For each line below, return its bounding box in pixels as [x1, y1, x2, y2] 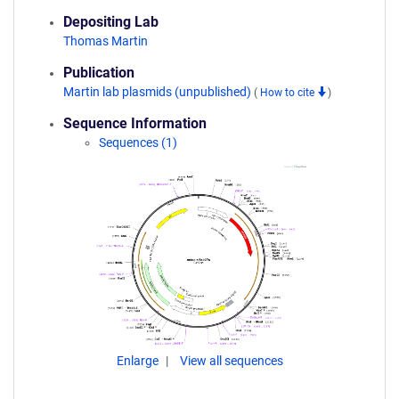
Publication [63, 64, 134, 81]
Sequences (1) [99, 135, 177, 150]
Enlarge [116, 354, 161, 368]
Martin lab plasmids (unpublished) [63, 85, 254, 99]
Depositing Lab [63, 13, 159, 30]
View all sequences [179, 354, 283, 368]
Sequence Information [63, 115, 207, 132]
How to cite [260, 86, 317, 99]
